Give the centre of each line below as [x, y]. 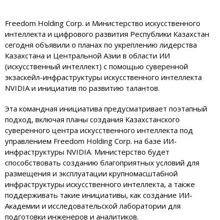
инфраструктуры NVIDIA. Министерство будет [87, 152]
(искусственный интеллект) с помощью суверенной [96, 67]
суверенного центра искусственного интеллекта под [99, 130]
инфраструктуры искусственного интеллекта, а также [100, 184]
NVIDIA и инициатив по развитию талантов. [82, 88]
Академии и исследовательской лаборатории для [93, 206]
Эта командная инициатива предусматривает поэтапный [106, 109]
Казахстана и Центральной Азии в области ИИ [87, 56]
